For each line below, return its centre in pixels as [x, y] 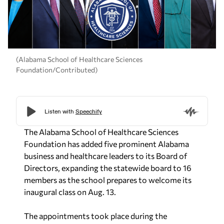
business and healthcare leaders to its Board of [105, 153]
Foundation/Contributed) [57, 67]
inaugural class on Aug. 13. [70, 189]
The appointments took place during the [95, 213]
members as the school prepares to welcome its [108, 177]
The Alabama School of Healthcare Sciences [101, 129]
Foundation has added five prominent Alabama [106, 141]
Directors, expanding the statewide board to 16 [108, 165]
